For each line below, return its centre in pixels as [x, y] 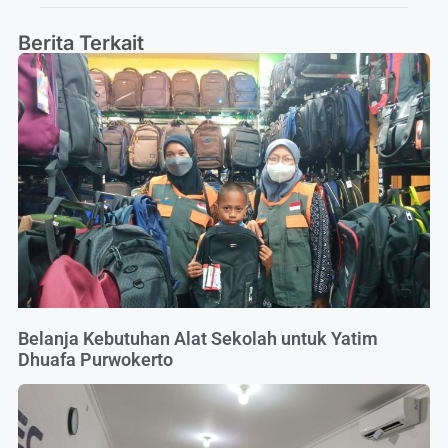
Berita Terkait [81, 42]
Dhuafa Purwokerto [95, 359]
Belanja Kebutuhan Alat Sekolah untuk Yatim [198, 338]
